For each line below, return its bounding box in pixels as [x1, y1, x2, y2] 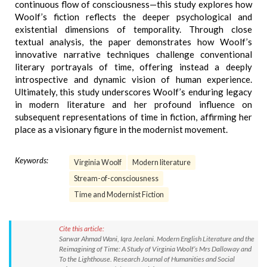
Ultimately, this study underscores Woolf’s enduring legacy [15, 86, 252, 97]
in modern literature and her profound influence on [15, 99, 252, 110]
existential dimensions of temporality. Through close [15, 24, 252, 35]
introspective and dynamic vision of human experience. [15, 74, 252, 85]
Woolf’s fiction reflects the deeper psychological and [15, 11, 252, 22]
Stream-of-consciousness [74, 174, 159, 183]
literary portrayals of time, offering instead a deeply [15, 61, 252, 72]
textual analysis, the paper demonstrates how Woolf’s [15, 36, 252, 47]
